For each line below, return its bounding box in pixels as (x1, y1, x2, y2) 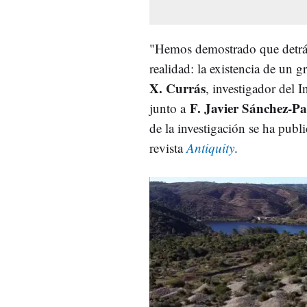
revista (149, 138, 186, 156)
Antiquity (186, 138, 234, 156)
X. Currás (149, 78, 206, 97)
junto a (149, 99, 190, 116)
